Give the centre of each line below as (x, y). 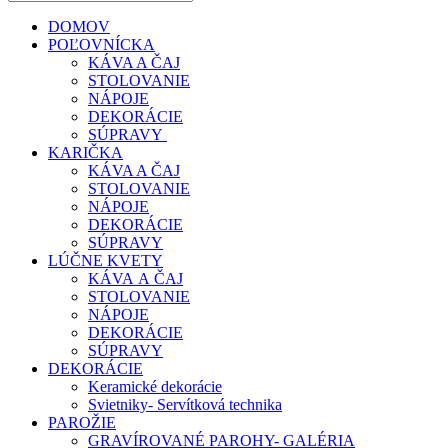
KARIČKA (85, 153)
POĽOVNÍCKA (101, 45)
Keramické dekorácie (155, 387)
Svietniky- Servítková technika (185, 405)
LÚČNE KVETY (105, 261)
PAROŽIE (82, 423)
